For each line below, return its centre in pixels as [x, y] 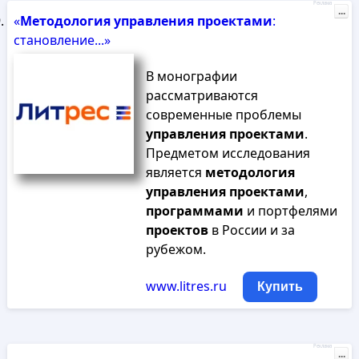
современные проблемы [223, 115]
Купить [280, 286]
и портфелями [290, 211]
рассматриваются [202, 95]
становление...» [62, 40]
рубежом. [175, 249]
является [175, 172]
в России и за [251, 230]
